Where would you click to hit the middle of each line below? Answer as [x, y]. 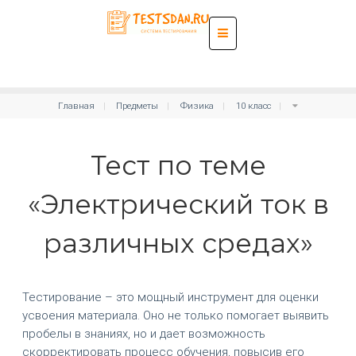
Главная [76, 106]
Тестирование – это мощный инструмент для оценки [170, 297]
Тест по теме [178, 166]
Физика [197, 106]
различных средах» [178, 244]
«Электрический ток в [178, 205]
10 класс [253, 106]
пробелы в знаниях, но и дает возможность [143, 333]
